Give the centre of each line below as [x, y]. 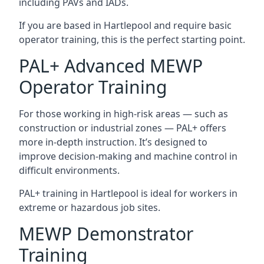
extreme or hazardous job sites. [90, 207]
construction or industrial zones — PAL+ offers [123, 128]
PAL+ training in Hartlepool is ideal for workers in [128, 193]
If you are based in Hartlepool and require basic [125, 25]
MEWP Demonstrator [106, 233]
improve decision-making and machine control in [128, 156]
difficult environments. [69, 170]
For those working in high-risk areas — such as [123, 113]
